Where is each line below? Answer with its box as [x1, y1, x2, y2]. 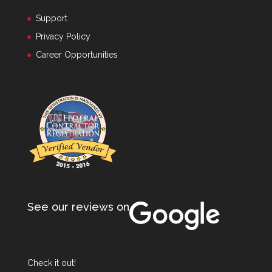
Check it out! [27, 258, 76, 268]
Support [35, 13, 67, 23]
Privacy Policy [35, 32, 90, 41]
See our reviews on [27, 200, 129, 214]
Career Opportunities [35, 50, 118, 59]
